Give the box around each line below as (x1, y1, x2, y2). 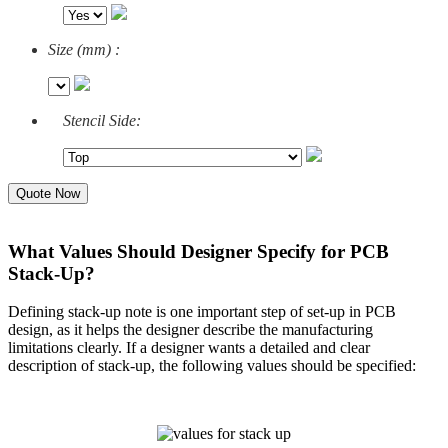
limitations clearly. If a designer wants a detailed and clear (8, 339, 370, 357)
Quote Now (16, 185, 80, 201)
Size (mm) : (48, 40, 120, 58)
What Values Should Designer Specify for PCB (8, 240, 389, 262)
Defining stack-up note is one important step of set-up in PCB (8, 303, 396, 321)
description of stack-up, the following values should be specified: (8, 357, 416, 375)
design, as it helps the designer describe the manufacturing (8, 321, 373, 339)
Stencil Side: (63, 111, 141, 129)
